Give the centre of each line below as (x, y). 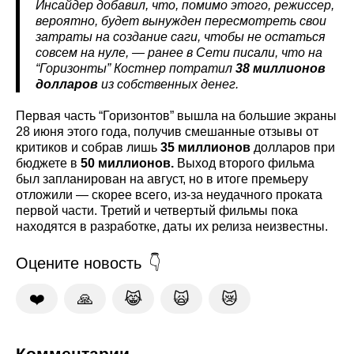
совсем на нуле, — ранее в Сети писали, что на (179, 52)
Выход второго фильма (244, 163)
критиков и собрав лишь (88, 147)
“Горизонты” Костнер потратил (136, 68)
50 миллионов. (127, 163)
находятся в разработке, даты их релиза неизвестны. (172, 226)
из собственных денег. (168, 84)
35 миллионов (205, 147)
